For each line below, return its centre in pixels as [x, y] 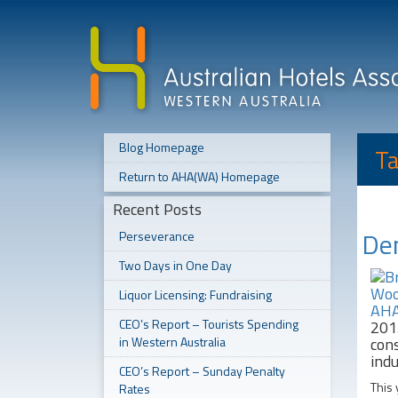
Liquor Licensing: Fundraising [195, 295]
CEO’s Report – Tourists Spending [209, 324]
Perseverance [157, 236]
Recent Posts [157, 209]
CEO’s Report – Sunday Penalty [202, 371]
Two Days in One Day [175, 265]
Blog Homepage [162, 147]
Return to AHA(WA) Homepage [199, 176]
